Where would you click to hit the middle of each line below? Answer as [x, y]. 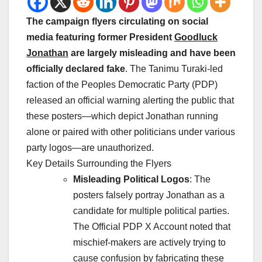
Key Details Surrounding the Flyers [99, 164]
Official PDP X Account [139, 227]
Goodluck [196, 37]
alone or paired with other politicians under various [131, 132]
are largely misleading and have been [152, 53]
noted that [209, 227]
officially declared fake [76, 69]
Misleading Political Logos [131, 180]
